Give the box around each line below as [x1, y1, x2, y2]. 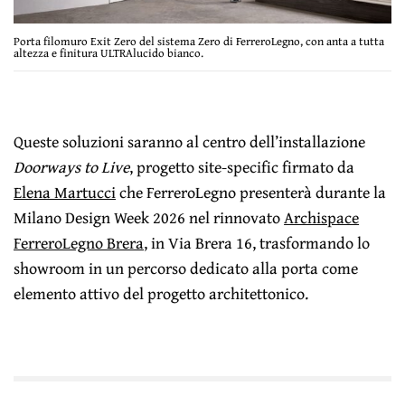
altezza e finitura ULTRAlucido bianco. [14, 43, 203, 61]
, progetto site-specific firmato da [129, 154, 355, 179]
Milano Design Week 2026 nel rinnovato [14, 204, 285, 230]
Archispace [284, 204, 360, 230]
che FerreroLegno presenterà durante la [116, 179, 387, 204]
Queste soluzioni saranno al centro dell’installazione [14, 128, 366, 154]
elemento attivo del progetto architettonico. [14, 280, 309, 306]
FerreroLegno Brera [14, 230, 145, 255]
